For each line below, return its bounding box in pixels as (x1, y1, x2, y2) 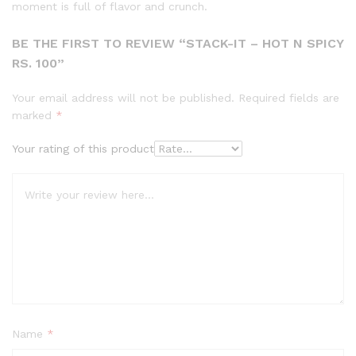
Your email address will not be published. (12, 91, 234, 105)
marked (12, 109, 56, 122)
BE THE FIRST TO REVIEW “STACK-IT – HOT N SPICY (12, 36, 343, 52)
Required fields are (238, 91, 339, 105)
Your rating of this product (12, 142, 154, 156)
